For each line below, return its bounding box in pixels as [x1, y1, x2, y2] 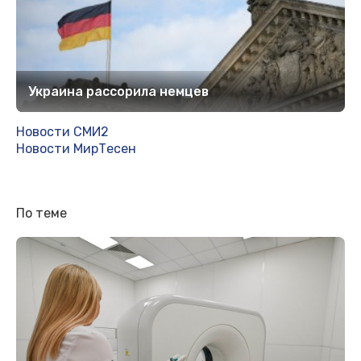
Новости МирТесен [16, 141, 136, 157]
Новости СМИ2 [16, 124, 109, 140]
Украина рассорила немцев [28, 84, 209, 100]
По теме [16, 205, 67, 222]
